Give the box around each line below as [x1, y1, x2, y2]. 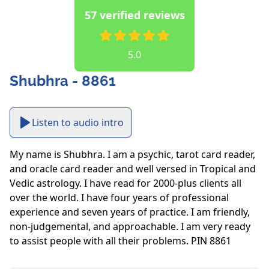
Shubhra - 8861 [10, 72, 116, 90]
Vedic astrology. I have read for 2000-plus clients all [10, 177, 241, 190]
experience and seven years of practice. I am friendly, [10, 205, 250, 219]
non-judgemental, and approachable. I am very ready [10, 220, 250, 234]
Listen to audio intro [32, 116, 124, 130]
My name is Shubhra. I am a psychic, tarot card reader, [10, 148, 255, 162]
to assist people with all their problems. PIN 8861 [10, 234, 231, 248]
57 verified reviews [84, 8, 185, 23]
